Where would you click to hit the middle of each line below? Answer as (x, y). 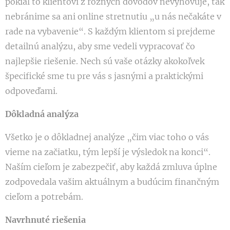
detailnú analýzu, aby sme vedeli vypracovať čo (100, 46)
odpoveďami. (31, 91)
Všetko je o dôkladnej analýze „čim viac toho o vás (107, 137)
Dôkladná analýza (42, 114)
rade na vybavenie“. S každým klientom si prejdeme (110, 31)
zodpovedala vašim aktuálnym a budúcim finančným (112, 182)
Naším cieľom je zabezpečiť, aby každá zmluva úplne (111, 167)
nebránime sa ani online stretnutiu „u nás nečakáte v (113, 16)
